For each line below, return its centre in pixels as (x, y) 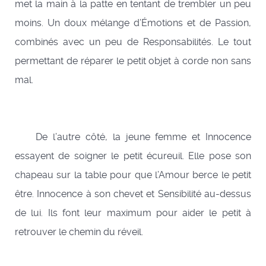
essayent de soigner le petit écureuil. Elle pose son (133, 156)
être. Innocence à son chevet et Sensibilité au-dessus (133, 194)
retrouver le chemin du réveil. (79, 232)
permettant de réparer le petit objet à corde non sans (133, 61)
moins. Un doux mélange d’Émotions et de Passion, (133, 23)
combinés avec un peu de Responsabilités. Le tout (133, 42)
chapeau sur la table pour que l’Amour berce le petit (133, 175)
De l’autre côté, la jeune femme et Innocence (133, 137)
